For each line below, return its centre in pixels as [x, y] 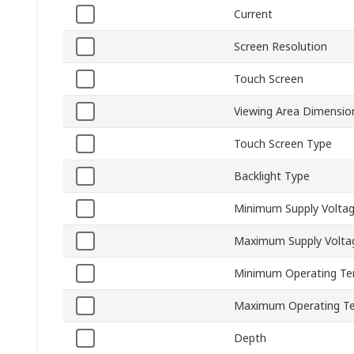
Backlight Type [272, 176]
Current [253, 14]
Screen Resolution [281, 47]
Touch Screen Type [283, 144]
